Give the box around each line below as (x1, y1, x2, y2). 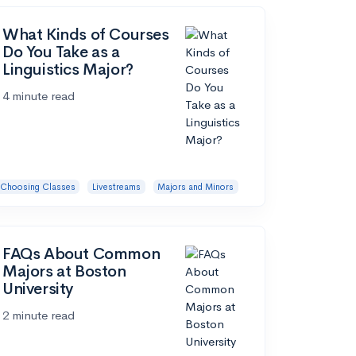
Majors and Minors (157, 180, 234, 192)
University (2, 279, 73, 300)
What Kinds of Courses (2, 24, 169, 44)
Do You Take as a (2, 41, 120, 62)
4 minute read (2, 87, 75, 103)
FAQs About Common (2, 244, 161, 265)
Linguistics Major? (2, 59, 133, 79)
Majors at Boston (2, 261, 126, 282)
